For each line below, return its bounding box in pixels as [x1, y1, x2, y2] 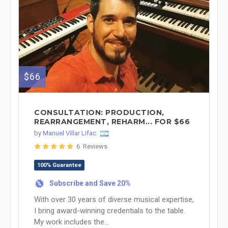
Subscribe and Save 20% [49, 179, 131, 187]
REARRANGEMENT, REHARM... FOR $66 [34, 117, 190, 126]
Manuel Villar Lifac [43, 129, 96, 137]
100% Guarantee [37, 162, 81, 168]
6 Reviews [76, 142, 107, 150]
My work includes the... [34, 217, 109, 226]
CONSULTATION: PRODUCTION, [34, 108, 164, 117]
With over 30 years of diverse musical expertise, [34, 195, 194, 204]
